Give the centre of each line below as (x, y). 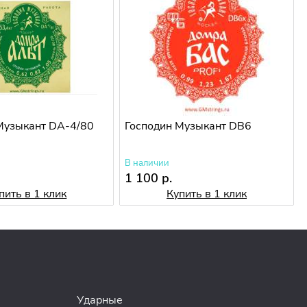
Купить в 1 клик (207, 194)
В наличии (147, 163)
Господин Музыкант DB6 (188, 126)
